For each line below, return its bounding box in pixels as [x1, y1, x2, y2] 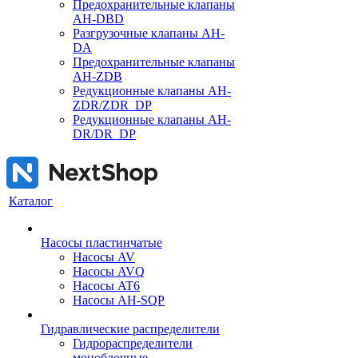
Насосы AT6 [73, 279, 140, 292]
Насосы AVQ [73, 265, 145, 278]
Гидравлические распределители [41, 322, 220, 336]
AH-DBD [73, 12, 124, 26]
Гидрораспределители [73, 336, 193, 350]
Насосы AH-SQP [73, 293, 165, 307]
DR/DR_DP [73, 127, 136, 141]
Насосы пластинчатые [41, 236, 162, 249]
